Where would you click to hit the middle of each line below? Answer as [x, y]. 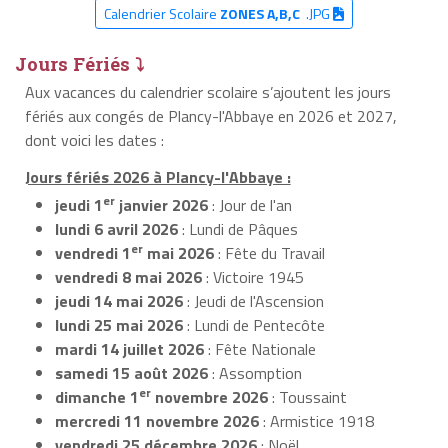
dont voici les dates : [94, 139]
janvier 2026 [161, 204]
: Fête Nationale [260, 348]
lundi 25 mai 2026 [119, 324]
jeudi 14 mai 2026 [119, 300]
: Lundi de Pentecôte [254, 324]
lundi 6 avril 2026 [116, 228]
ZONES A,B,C [259, 14]
